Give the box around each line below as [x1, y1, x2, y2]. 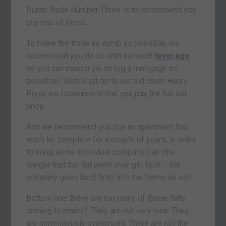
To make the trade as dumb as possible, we [26, 38, 180, 48]
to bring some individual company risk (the [26, 147, 176, 157]
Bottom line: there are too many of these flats [26, 193, 186, 203]
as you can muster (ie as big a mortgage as [26, 64, 178, 74]
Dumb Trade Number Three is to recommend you [26, 5, 197, 15]
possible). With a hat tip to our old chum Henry [26, 76, 188, 86]
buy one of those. [26, 18, 88, 28]
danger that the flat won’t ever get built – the [26, 160, 181, 170]
